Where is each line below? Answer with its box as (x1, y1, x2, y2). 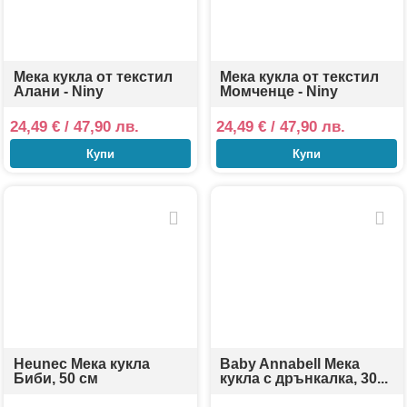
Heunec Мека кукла (14, 355, 151, 372)
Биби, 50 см (14, 370, 99, 386)
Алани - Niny (14, 83, 104, 99)
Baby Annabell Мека (220, 355, 361, 372)
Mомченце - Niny (220, 83, 339, 99)
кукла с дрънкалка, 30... (220, 370, 389, 386)
